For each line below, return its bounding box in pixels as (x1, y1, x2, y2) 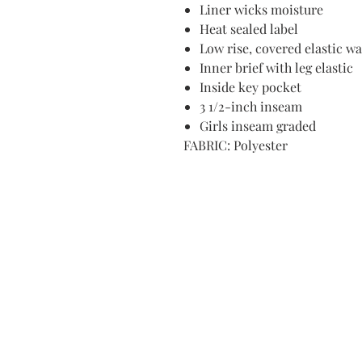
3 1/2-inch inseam (200, 98, 302, 115)
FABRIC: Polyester (183, 137, 288, 154)
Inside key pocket (200, 78, 301, 95)
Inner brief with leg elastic (200, 59, 353, 76)
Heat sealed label (200, 20, 298, 37)
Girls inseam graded (200, 117, 316, 134)
